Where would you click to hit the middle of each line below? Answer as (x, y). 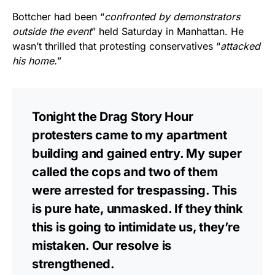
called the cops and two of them (125, 172)
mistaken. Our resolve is (102, 245)
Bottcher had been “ (58, 16)
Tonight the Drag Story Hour (113, 116)
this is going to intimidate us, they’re (136, 227)
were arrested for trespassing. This (134, 190)
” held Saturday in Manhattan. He (168, 31)
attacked (240, 46)
